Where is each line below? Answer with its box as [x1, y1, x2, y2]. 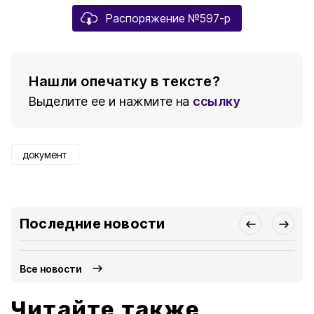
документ [23, 149, 67, 161]
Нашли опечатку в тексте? [29, 73, 220, 90]
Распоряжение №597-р [106, 11, 231, 25]
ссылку [193, 94, 240, 109]
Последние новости [20, 215, 165, 232]
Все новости [20, 262, 83, 275]
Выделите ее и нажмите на [29, 94, 190, 109]
